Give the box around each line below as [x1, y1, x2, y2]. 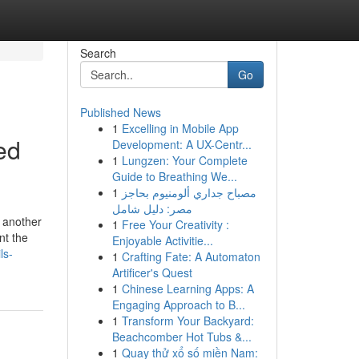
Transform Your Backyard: [121, 313, 254, 329]
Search [79, 45, 116, 61]
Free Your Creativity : [121, 216, 229, 232]
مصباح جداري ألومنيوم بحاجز [121, 184, 256, 200]
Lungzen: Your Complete [121, 152, 248, 168]
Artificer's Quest [111, 264, 192, 280]
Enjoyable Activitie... [111, 232, 213, 248]
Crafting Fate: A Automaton [121, 248, 260, 264]
